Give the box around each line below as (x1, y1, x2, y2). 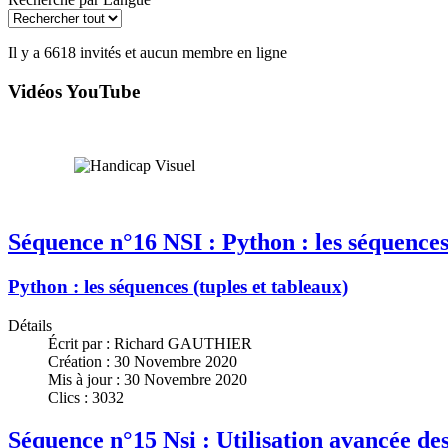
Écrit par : (48, 334, 114, 352)
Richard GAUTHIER (114, 334, 252, 352)
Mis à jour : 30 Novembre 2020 (48, 370, 247, 388)
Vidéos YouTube (8, 80, 140, 102)
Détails (8, 316, 52, 334)
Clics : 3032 (48, 388, 124, 406)
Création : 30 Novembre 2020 (48, 352, 237, 370)
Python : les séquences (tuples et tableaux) (8, 276, 348, 298)
